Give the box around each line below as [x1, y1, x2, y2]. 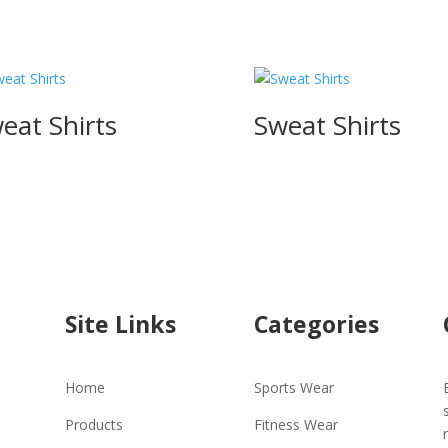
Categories [253, 308, 379, 341]
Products [64, 415, 123, 434]
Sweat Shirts [253, 107, 401, 144]
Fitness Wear [253, 415, 338, 434]
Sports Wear [253, 378, 334, 397]
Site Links [64, 308, 176, 341]
